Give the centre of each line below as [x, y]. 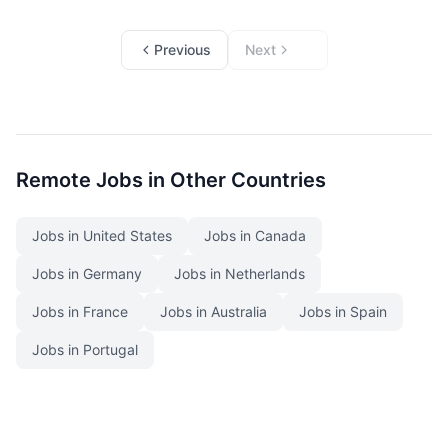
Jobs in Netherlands [239, 273]
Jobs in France [80, 311]
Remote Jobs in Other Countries [171, 180]
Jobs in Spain [343, 311]
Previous [182, 49]
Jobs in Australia [213, 311]
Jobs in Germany [87, 273]
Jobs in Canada [255, 235]
